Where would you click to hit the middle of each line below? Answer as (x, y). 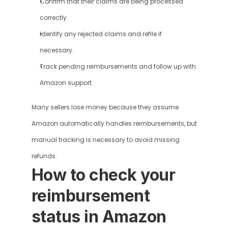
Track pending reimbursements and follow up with (118, 67)
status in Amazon (99, 217)
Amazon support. (66, 83)
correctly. (54, 18)
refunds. (44, 156)
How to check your (103, 175)
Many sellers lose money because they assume (105, 107)
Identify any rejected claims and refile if (101, 34)
